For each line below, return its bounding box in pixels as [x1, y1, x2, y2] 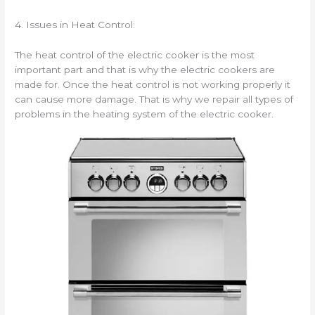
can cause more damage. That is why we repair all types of [15, 93, 294, 105]
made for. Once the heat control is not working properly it [15, 78, 291, 90]
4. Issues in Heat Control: [15, 19, 136, 31]
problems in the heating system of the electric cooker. [15, 108, 274, 120]
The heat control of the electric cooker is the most [15, 49, 255, 60]
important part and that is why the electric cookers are [15, 63, 276, 75]
